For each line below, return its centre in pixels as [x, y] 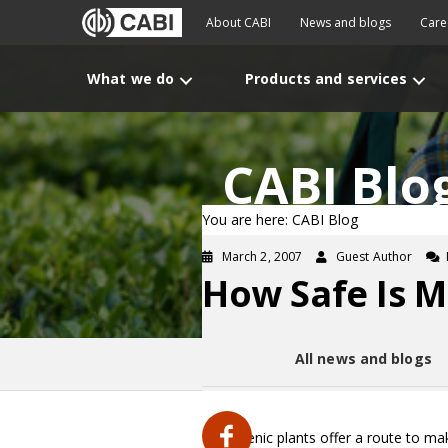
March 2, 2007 [262, 256]
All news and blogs [363, 358]
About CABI [238, 22]
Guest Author [374, 256]
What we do [131, 78]
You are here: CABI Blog [280, 219]
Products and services [326, 78]
